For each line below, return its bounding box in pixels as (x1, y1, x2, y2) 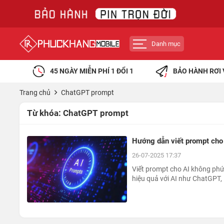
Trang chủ (19, 88, 50, 96)
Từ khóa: (27, 108, 63, 118)
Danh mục (151, 40, 180, 47)
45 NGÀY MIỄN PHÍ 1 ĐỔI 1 (49, 67, 133, 75)
